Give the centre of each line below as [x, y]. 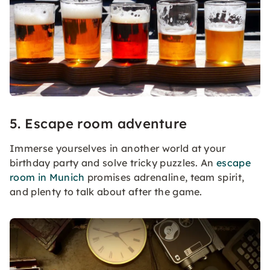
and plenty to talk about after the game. [106, 192]
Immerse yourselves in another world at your [118, 149]
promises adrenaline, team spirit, [165, 177]
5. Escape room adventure [99, 124]
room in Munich [47, 177]
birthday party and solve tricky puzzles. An [113, 163]
